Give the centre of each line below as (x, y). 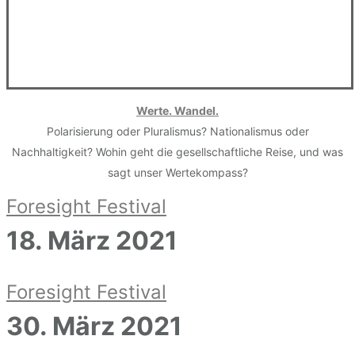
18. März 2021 (92, 241)
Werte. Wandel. (177, 111)
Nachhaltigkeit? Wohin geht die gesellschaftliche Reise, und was (177, 152)
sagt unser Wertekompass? (177, 173)
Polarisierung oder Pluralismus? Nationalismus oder (177, 132)
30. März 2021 (94, 326)
